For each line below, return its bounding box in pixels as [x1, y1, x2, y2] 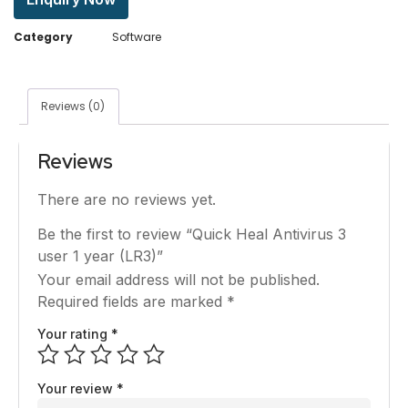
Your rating [37, 326, 111, 342]
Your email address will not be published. [37, 270, 320, 290]
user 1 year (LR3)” [37, 247, 163, 266]
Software [112, 28, 161, 45]
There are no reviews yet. [37, 189, 216, 209]
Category [14, 28, 73, 45]
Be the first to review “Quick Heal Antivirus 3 [37, 225, 346, 244]
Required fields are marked [37, 292, 227, 311]
